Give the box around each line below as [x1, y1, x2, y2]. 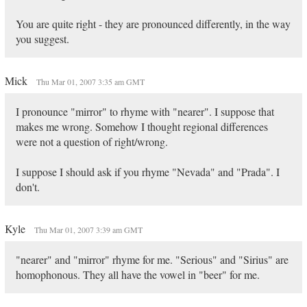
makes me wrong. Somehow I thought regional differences [15, 119, 268, 134]
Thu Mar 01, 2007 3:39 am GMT [34, 224, 143, 235]
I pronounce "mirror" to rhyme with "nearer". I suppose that [15, 104, 274, 119]
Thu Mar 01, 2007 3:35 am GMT [36, 76, 145, 87]
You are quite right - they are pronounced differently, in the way [15, 16, 291, 31]
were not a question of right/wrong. [15, 134, 168, 149]
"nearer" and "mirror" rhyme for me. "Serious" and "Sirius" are [15, 252, 288, 267]
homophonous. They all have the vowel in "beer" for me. [15, 267, 260, 282]
